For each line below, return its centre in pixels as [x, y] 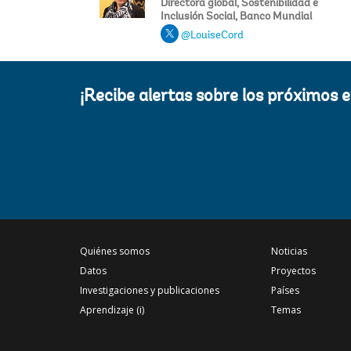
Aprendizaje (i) [112, 310]
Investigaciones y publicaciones [150, 291]
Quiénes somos [115, 251]
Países [285, 291]
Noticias [289, 251]
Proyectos [293, 271]
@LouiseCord [212, 36]
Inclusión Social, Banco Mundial [236, 18]
